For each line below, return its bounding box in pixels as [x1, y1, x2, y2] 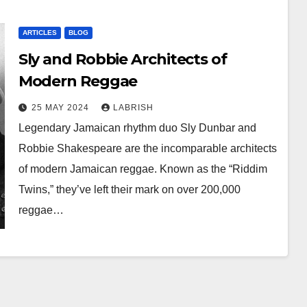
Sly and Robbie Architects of [18, 49, 227, 69]
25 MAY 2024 [31, 102, 92, 112]
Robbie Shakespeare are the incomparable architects [18, 142, 277, 154]
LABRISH [112, 102, 153, 112]
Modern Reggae [18, 71, 138, 90]
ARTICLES [22, 28, 57, 36]
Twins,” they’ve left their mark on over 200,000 [18, 183, 241, 195]
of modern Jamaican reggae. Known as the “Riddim [18, 162, 267, 175]
